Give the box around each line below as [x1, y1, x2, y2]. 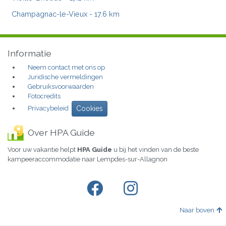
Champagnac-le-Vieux [12, 9, 87, 18]
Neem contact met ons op [28, 64, 105, 72]
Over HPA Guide [28, 127, 95, 138]
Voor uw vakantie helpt [8, 146, 77, 154]
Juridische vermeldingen [28, 73, 103, 81]
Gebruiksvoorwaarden [28, 83, 94, 91]
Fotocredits [28, 92, 61, 100]
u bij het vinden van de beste [112, 146, 199, 154]
